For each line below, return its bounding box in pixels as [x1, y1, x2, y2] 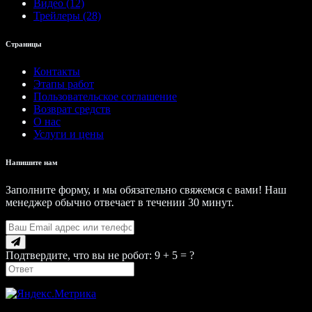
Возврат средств [33, 102, 111, 115]
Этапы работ [33, 77, 94, 90]
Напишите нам [6, 157, 58, 166]
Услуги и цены [33, 127, 104, 140]
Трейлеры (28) [33, 9, 101, 22]
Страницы [6, 39, 42, 48]
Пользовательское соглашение [33, 90, 177, 102]
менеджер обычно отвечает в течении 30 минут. [6, 196, 234, 208]
